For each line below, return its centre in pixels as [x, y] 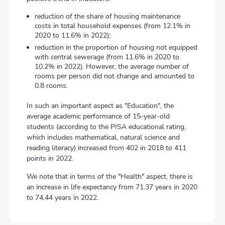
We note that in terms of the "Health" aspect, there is [110, 177]
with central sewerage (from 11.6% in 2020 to [107, 57]
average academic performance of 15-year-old [98, 116]
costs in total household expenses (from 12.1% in [113, 26]
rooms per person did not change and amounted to [115, 76]
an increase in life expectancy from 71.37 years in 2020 [112, 187]
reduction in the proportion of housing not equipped [116, 47]
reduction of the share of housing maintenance [107, 16]
